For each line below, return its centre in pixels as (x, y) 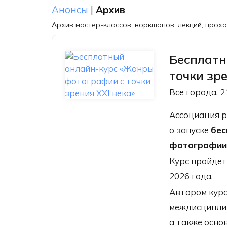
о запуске (190, 130)
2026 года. (191, 176)
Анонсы (70, 10)
